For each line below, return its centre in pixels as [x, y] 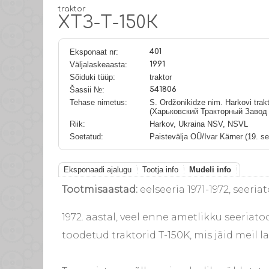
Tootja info [160, 170]
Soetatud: [86, 137]
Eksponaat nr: [94, 52]
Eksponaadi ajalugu [98, 170]
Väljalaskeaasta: [98, 65]
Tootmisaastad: [101, 189]
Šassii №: [87, 90]
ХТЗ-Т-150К [110, 23]
